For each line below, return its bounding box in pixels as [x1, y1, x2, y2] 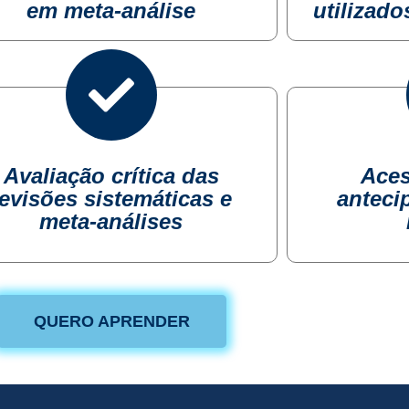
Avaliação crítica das [3, 163, 219, 188]
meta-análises [39, 208, 184, 234]
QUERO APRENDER [33, 312, 190, 330]
